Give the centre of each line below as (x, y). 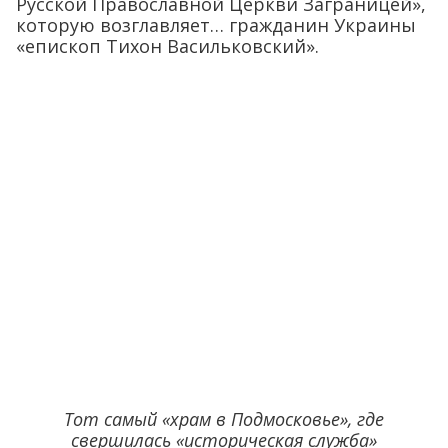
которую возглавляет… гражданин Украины (216, 25)
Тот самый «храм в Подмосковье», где (224, 419)
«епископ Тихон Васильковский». (167, 46)
